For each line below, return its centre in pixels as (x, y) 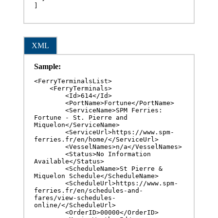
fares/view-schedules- (75, 198)
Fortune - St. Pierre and (81, 118)
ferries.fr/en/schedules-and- (89, 191)
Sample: (47, 67)
